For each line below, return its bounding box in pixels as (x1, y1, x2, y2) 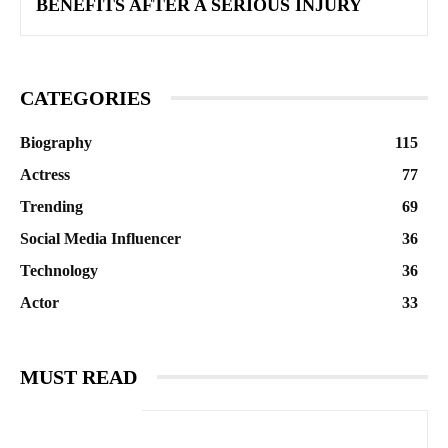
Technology (20, 261, 98, 279)
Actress (20, 165, 70, 183)
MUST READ (20, 365, 137, 388)
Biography (20, 133, 92, 151)
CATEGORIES (20, 86, 151, 109)
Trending (20, 197, 83, 215)
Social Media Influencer (20, 229, 181, 247)
